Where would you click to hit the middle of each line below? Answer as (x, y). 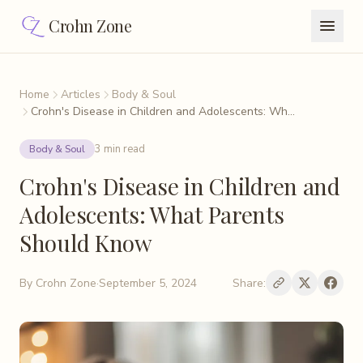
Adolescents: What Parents (152, 214)
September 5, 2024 (148, 283)
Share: (249, 283)
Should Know (86, 243)
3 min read (120, 149)
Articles (81, 94)
